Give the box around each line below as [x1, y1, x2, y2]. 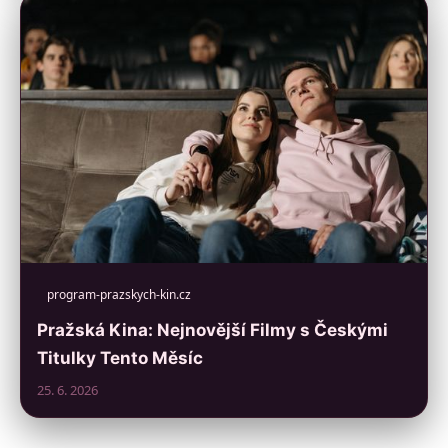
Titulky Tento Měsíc [37, 348, 203, 368]
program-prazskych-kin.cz [47, 286, 191, 303]
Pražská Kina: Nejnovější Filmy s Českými [37, 320, 388, 340]
